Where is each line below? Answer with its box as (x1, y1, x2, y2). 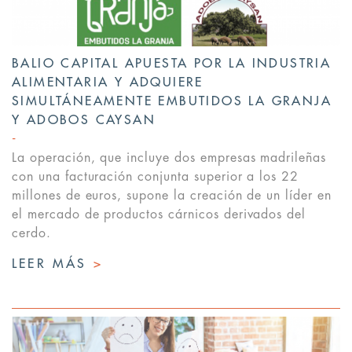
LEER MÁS (12, 258, 93, 271)
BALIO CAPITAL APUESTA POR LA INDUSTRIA (12, 57, 332, 71)
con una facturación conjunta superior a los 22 (12, 170, 299, 184)
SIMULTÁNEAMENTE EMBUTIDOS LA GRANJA (12, 95, 332, 108)
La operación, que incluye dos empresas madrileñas (12, 152, 327, 165)
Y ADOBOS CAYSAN (12, 114, 156, 127)
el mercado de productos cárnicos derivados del (12, 208, 306, 222)
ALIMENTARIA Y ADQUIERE (12, 76, 203, 90)
